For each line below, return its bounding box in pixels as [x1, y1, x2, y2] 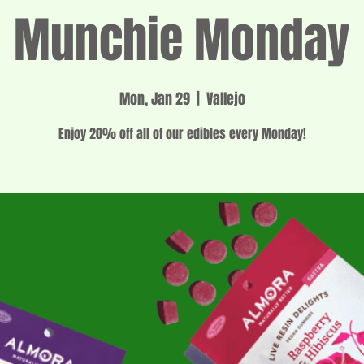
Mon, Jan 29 [119, 88, 190, 110]
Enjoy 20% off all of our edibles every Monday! [58, 123, 306, 143]
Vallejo [206, 88, 245, 110]
